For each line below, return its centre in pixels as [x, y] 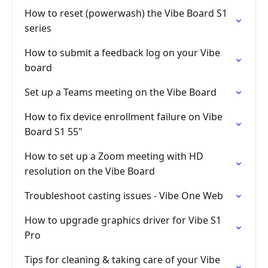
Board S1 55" [54, 132]
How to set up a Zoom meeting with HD [114, 156]
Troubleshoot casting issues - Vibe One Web [124, 196]
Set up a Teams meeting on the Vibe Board [121, 92]
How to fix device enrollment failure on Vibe [124, 117]
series [38, 28]
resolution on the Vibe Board [90, 171]
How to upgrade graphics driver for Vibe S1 [123, 220]
